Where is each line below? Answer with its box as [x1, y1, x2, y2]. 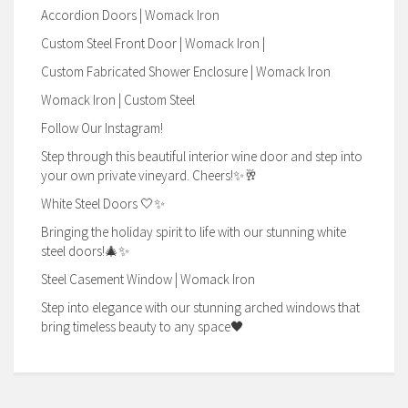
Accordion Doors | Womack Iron [41, 5, 219, 24]
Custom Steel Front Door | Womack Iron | [41, 34, 265, 52]
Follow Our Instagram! [41, 118, 163, 137]
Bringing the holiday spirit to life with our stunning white [41, 222, 346, 240]
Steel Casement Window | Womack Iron [41, 270, 255, 288]
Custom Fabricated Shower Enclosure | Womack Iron [41, 62, 331, 80]
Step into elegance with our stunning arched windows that [41, 298, 360, 316]
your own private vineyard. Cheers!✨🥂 [41, 166, 258, 184]
